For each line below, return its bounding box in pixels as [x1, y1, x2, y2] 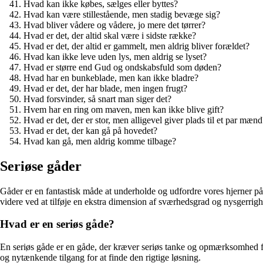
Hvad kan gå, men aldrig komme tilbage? [23, 136, 176, 146]
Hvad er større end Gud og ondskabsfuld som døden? [23, 62, 221, 72]
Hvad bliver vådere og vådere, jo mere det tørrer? [23, 19, 205, 30]
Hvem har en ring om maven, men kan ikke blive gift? [23, 104, 224, 114]
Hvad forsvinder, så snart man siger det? [23, 93, 171, 104]
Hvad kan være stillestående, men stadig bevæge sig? [23, 9, 220, 19]
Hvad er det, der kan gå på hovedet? [23, 125, 157, 136]
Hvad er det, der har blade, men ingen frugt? [23, 83, 187, 93]
